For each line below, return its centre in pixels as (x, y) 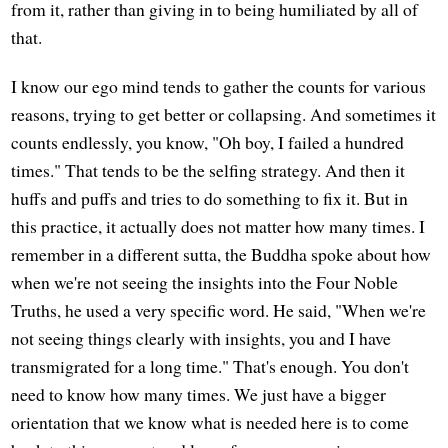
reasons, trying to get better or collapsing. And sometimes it (224, 114)
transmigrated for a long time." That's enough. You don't (210, 366)
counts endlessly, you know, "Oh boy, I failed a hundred (208, 142)
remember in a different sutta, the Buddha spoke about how (221, 254)
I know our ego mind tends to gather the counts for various (219, 86)
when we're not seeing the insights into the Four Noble (205, 282)
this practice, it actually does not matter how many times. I (218, 226)
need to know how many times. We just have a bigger (199, 394)
